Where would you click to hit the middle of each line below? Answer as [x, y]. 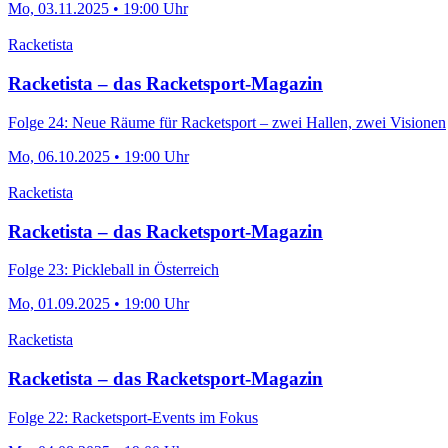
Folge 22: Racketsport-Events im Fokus [133, 417]
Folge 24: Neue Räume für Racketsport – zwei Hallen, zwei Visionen [227, 122]
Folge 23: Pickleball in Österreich [113, 270]
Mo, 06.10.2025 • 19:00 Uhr [98, 156]
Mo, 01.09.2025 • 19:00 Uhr [98, 304]
